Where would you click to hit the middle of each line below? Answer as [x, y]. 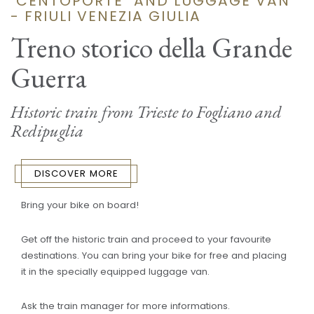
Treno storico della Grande [151, 48]
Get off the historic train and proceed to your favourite [146, 240]
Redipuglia [47, 131]
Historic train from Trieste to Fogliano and [146, 112]
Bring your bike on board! [80, 205]
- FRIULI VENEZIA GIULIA [106, 16]
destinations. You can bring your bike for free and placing [154, 256]
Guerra [49, 78]
